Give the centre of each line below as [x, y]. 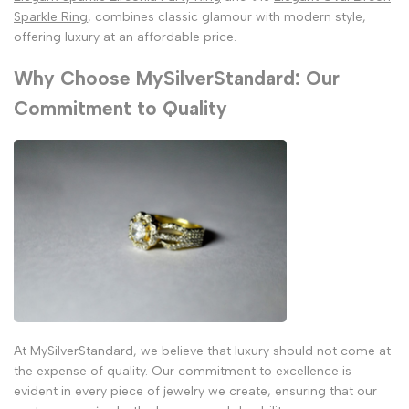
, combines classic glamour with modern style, [227, 16]
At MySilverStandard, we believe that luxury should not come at [202, 351]
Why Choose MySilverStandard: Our [177, 79]
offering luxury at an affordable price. [125, 37]
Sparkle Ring [51, 16]
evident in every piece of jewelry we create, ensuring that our [195, 391]
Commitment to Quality [121, 109]
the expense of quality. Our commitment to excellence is [183, 371]
